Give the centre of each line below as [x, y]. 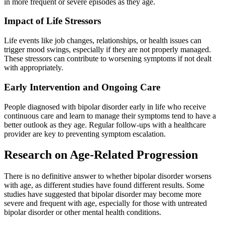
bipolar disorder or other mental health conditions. [83, 212]
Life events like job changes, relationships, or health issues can [103, 41]
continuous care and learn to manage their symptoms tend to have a [110, 116]
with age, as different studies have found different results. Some [104, 185]
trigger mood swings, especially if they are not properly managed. [107, 50]
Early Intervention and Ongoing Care [82, 87]
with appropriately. [34, 68]
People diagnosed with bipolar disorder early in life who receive [105, 106]
